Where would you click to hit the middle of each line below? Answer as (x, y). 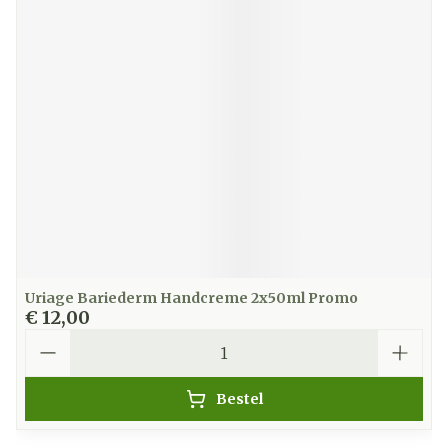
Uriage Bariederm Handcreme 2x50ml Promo (191, 298)
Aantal (52, 338)
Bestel (239, 399)
